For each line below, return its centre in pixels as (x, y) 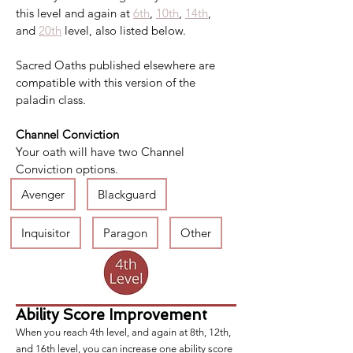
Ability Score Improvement (111, 315)
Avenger (43, 194)
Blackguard (127, 194)
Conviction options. (67, 169)
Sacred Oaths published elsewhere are (117, 65)
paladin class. (51, 100)
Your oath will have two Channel (102, 152)
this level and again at (74, 13)
